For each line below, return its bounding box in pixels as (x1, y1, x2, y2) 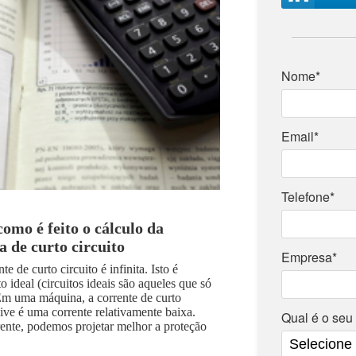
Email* (281, 126, 319, 145)
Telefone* (281, 187, 335, 206)
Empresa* (281, 247, 337, 266)
